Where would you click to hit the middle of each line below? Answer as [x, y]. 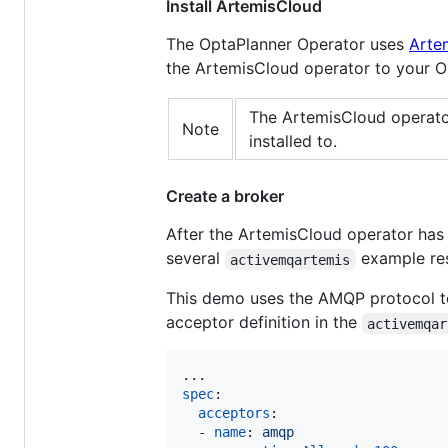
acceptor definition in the [264, 322]
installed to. [293, 141]
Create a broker [225, 196]
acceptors [234, 413]
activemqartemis [290, 259]
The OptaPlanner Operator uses [287, 44]
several [195, 258]
